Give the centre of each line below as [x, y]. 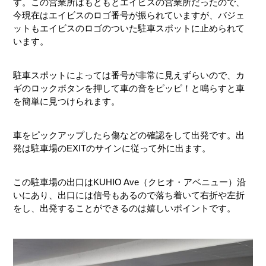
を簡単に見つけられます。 [67, 101]
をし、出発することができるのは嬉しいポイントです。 [125, 208]
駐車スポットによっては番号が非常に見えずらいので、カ [129, 75]
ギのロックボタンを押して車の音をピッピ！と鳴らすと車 [129, 88]
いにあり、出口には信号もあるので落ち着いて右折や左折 [129, 195]
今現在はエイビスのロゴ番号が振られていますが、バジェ [129, 15]
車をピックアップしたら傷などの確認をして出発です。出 [129, 135]
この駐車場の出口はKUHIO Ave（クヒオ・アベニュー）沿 [130, 182]
